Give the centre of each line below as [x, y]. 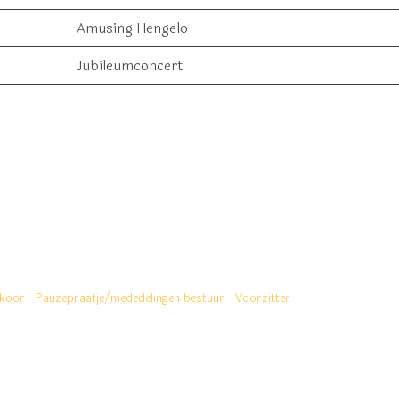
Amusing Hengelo [132, 28]
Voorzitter [263, 298]
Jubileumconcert [130, 65]
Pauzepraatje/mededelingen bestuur [130, 298]
